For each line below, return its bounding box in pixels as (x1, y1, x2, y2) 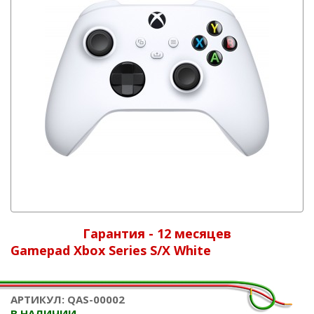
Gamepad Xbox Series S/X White (11, 242, 211, 259)
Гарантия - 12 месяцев (83, 225, 231, 242)
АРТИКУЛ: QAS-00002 (11, 292, 125, 306)
